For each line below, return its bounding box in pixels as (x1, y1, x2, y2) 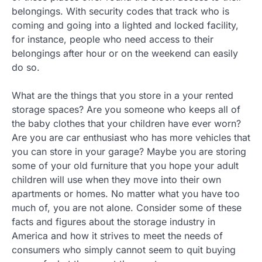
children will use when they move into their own (12, 174, 221, 185)
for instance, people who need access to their (12, 33, 213, 45)
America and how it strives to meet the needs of (12, 230, 223, 242)
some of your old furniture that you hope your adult (12, 160, 239, 171)
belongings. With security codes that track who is (12, 5, 229, 17)
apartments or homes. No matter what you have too (12, 188, 240, 199)
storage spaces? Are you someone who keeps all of (12, 104, 240, 115)
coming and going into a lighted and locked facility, (12, 19, 239, 31)
